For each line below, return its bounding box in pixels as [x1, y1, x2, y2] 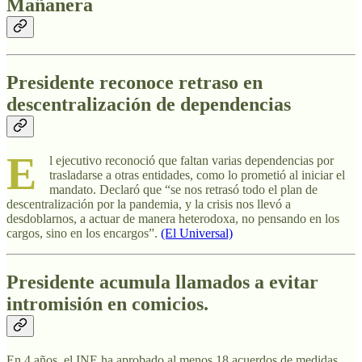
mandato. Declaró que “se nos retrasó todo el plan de [49, 182, 318, 196]
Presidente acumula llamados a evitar [6, 271, 318, 293]
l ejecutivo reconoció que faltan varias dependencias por [49, 153, 334, 167]
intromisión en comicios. [6, 293, 208, 314]
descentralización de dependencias [6, 94, 291, 116]
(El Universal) [161, 225, 233, 240]
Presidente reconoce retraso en [6, 72, 263, 94]
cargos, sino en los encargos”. [6, 225, 161, 240]
